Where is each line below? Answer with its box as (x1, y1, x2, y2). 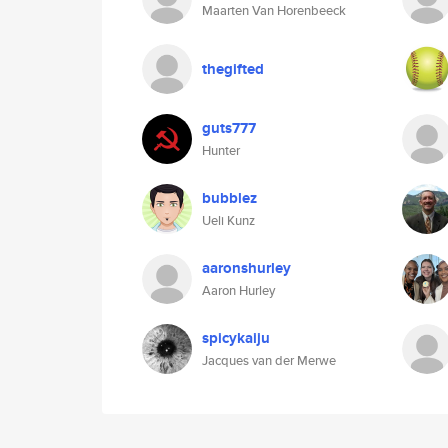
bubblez (202, 187, 257, 209)
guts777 (202, 117, 256, 139)
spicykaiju (202, 327, 270, 349)
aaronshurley (202, 257, 291, 279)
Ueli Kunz (202, 211, 255, 230)
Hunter (202, 141, 240, 160)
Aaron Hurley (202, 281, 275, 300)
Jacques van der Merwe (202, 351, 336, 370)
